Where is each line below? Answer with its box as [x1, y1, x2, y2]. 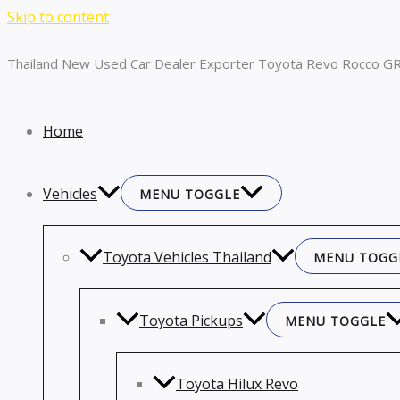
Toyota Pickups [139, 311, 243, 330]
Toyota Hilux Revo [176, 374, 298, 394]
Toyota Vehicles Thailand [103, 247, 271, 267]
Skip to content [7, 7, 109, 27]
